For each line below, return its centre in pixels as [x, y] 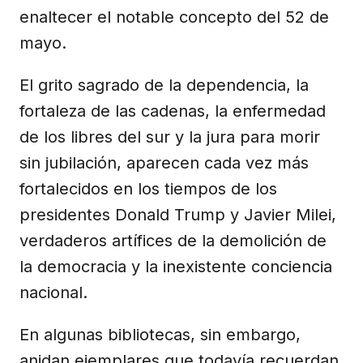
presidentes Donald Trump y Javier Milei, [178, 214]
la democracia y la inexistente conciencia [176, 266]
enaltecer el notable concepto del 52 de [174, 17]
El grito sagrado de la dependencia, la [164, 85]
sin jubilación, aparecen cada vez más [164, 162]
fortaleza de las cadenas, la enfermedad [173, 111]
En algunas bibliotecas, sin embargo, [160, 334]
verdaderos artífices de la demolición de [173, 240]
